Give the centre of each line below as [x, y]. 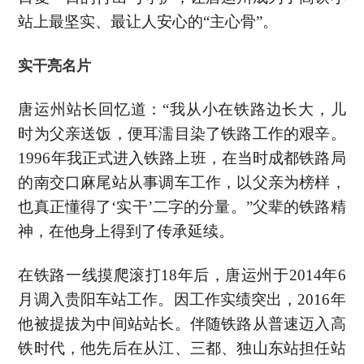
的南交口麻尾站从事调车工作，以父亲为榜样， [182, 182]
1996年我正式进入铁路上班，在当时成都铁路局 [182, 158]
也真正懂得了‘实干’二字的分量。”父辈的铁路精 [182, 206]
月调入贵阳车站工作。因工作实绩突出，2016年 [182, 299]
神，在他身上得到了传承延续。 [126, 231]
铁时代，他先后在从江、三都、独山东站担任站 [182, 348]
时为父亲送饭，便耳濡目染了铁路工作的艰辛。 [182, 133]
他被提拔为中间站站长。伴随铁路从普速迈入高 [182, 323]
